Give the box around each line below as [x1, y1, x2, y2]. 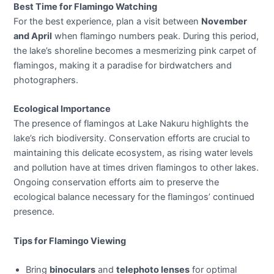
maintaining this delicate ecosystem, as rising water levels [13, 147, 254, 159]
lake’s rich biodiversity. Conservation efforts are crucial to [13, 133, 251, 144]
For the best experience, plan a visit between [13, 16, 202, 28]
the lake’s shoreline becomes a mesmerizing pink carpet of [13, 45, 257, 57]
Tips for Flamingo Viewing [13, 235, 127, 246]
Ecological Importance [13, 103, 111, 115]
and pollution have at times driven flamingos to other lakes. [13, 162, 259, 174]
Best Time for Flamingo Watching [13, 1, 158, 13]
